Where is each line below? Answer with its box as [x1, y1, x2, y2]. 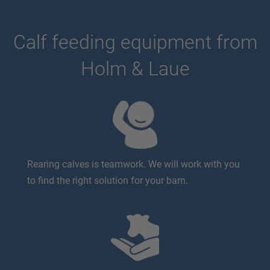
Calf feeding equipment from [13, 31, 257, 54]
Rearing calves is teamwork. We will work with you [27, 159, 240, 170]
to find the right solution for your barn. [27, 175, 188, 186]
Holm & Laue [80, 57, 190, 80]
